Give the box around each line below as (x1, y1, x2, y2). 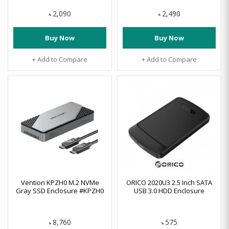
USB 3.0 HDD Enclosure (134, 186, 204, 195)
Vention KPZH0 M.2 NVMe (20, 178, 99, 187)
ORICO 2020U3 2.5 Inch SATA (126, 178, 212, 187)
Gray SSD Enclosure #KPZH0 (16, 186, 104, 195)
